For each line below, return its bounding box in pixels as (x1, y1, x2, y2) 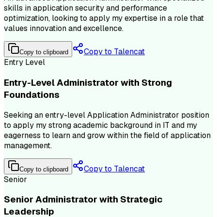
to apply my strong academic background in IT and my (4, 120, 197, 130)
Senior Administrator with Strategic (4, 193, 162, 206)
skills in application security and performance (4, 3, 167, 14)
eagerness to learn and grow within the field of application (4, 130, 211, 140)
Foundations (4, 89, 60, 101)
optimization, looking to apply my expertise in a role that (4, 13, 204, 24)
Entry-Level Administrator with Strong (4, 77, 172, 89)
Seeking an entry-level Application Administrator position (4, 109, 209, 120)
